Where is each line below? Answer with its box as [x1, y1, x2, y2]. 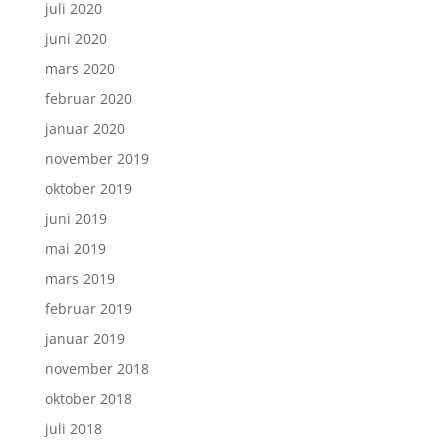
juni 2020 [44, 28, 107, 48]
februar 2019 [44, 298, 132, 318]
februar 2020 [44, 88, 132, 108]
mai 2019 [44, 238, 106, 258]
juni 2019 [44, 208, 107, 228]
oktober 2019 [44, 178, 132, 198]
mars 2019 [44, 268, 115, 288]
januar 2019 [44, 328, 125, 348]
